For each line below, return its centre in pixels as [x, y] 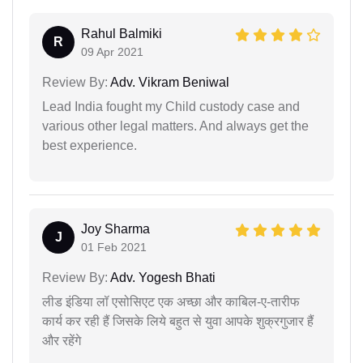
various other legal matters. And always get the [175, 126]
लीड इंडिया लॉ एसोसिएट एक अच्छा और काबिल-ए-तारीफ [171, 301]
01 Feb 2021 [114, 247]
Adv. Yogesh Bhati [162, 277]
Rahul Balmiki [122, 33]
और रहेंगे [62, 340]
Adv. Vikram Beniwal [169, 82]
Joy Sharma [115, 228]
